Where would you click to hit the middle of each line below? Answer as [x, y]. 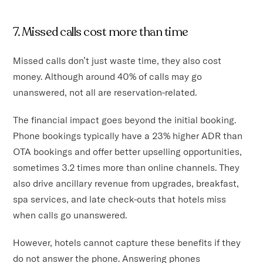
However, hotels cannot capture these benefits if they [127, 243]
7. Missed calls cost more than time [101, 32]
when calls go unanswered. [71, 215]
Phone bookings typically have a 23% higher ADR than [128, 136]
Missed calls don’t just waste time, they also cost [117, 61]
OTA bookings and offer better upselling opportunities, [128, 152]
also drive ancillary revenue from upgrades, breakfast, [126, 183]
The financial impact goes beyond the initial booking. [125, 120]
